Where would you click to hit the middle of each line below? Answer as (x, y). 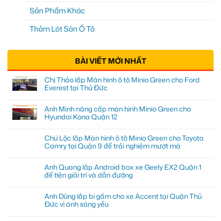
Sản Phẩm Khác (57, 10)
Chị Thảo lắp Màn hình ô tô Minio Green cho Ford (122, 79)
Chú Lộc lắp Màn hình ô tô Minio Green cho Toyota (124, 138)
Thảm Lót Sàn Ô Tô (62, 29)
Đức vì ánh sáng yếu (76, 204)
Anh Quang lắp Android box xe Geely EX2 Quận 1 (123, 167)
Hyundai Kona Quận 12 (81, 116)
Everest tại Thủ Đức (76, 87)
